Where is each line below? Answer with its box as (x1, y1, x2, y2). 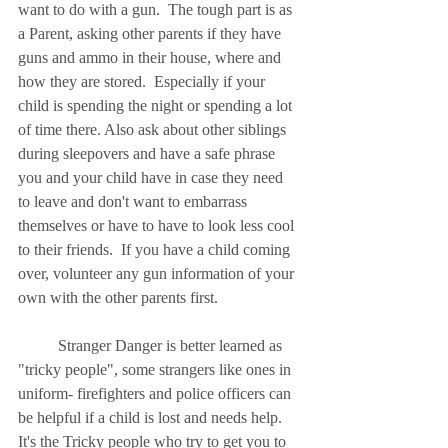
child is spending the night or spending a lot (18, 97, 296, 115)
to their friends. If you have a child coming (18, 241, 294, 259)
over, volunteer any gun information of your (18, 265, 298, 283)
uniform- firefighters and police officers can (18, 385, 295, 403)
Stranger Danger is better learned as (18, 337, 58, 355)
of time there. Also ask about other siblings (18, 121, 290, 139)
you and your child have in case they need (18, 169, 287, 187)
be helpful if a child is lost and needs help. (18, 409, 290, 427)
